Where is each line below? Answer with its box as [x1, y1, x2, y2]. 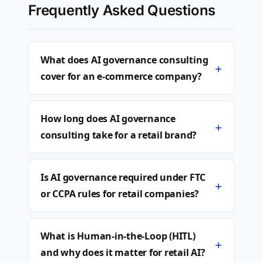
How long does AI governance [41, 112, 176, 125]
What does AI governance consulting [41, 53, 208, 66]
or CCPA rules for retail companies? [41, 187, 200, 200]
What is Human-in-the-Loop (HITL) [41, 230, 195, 242]
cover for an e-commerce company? [41, 70, 202, 83]
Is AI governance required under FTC [41, 171, 206, 184]
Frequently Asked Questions [28, 2, 216, 19]
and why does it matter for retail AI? [41, 246, 205, 259]
